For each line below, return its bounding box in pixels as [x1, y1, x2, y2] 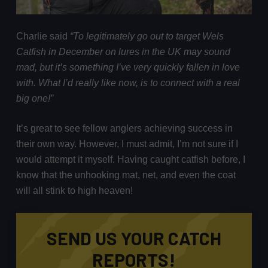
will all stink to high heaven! [16, 185, 133, 196]
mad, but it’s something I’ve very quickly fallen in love [16, 62, 240, 73]
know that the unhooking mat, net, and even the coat [16, 170, 236, 181]
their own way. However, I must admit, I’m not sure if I [16, 139, 238, 150]
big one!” [16, 93, 53, 104]
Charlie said [16, 31, 70, 42]
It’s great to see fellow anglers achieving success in [16, 123, 233, 134]
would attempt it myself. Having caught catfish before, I [16, 154, 245, 165]
